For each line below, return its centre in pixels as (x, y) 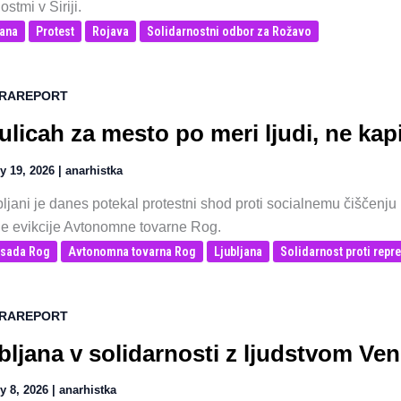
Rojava (111, 32)
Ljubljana (238, 252)
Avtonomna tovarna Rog (132, 252)
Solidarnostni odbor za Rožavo (229, 32)
